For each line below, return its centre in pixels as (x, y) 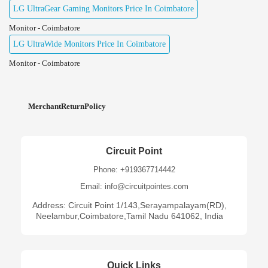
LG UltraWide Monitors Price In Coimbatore (89, 44)
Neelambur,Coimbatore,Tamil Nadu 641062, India (129, 216)
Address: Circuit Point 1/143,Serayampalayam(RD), (129, 205)
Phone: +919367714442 (134, 169)
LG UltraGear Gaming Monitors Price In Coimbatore (103, 8)
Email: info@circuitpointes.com (134, 186)
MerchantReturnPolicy (67, 106)
